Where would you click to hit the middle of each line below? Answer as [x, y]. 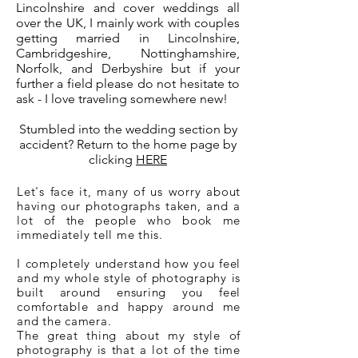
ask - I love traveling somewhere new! [123, 99]
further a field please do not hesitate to [128, 84]
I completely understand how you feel [129, 263]
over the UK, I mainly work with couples [128, 23]
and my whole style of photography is [129, 278]
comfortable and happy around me [129, 306]
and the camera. [66, 321]
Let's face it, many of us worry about [129, 191]
